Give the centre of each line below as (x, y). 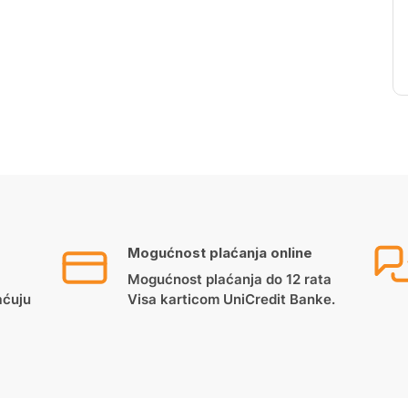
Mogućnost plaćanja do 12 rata (230, 279)
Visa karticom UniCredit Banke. (232, 299)
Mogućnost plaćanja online (220, 253)
